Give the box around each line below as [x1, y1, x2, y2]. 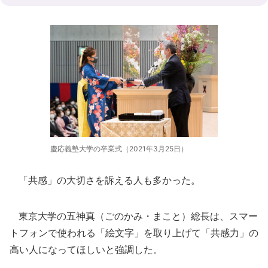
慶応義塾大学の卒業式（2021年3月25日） [50, 144, 188, 153]
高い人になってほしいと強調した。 [10, 243, 163, 255]
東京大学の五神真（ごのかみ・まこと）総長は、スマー [10, 209, 258, 222]
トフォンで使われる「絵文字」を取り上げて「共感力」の [10, 226, 258, 239]
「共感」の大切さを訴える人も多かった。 [10, 173, 200, 186]
